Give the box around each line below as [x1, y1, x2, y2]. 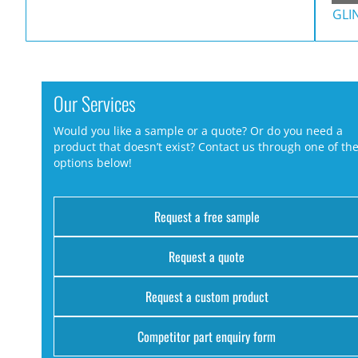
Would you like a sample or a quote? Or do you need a [54, 123, 343, 139]
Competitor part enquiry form [137, 327, 276, 347]
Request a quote [169, 247, 245, 267]
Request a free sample [153, 207, 260, 227]
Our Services [54, 88, 136, 117]
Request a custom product [145, 287, 268, 307]
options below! [54, 155, 132, 171]
